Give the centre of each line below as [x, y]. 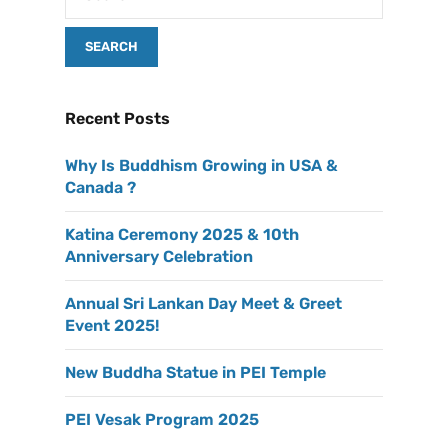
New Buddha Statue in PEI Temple [195, 373]
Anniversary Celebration [159, 257]
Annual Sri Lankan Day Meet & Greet [203, 304]
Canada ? [100, 188]
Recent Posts [117, 119]
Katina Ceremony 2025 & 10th [182, 235]
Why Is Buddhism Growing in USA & [201, 166]
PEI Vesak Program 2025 [162, 420]
